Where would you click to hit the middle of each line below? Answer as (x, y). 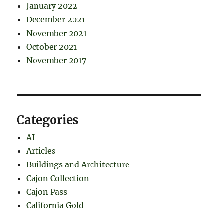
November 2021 (57, 33)
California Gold (55, 205)
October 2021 (52, 46)
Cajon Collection (58, 178)
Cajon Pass (47, 191)
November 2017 (56, 60)
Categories (48, 120)
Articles (41, 151)
